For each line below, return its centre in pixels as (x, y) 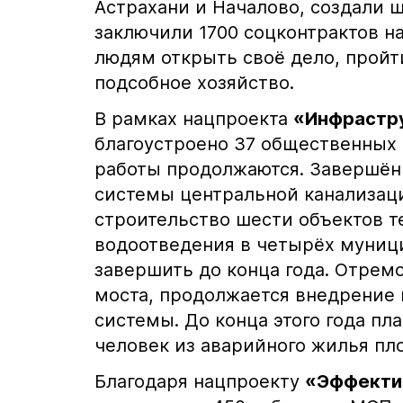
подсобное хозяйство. (194, 83)
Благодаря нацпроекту (200, 382)
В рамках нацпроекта (194, 119)
